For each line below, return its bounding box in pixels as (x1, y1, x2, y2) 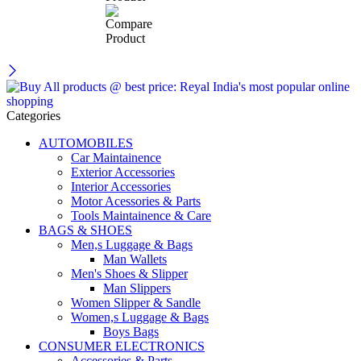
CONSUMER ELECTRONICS (39, 338, 205, 353)
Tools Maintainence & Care (71, 208, 211, 222)
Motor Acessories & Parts (71, 193, 201, 208)
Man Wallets (103, 251, 167, 266)
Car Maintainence (71, 150, 161, 164)
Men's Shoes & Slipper (71, 266, 188, 280)
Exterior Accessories (71, 164, 175, 179)
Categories (6, 108, 60, 122)
